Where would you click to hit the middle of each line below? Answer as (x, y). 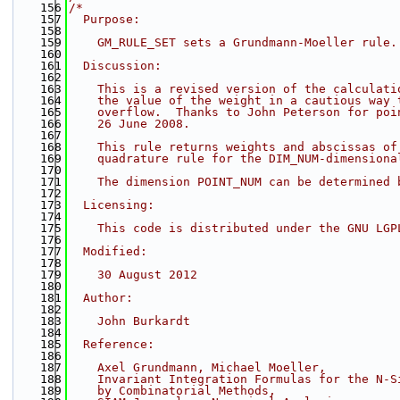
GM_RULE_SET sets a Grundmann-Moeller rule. (233, 42)
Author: (101, 298)
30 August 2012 (133, 275)
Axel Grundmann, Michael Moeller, (197, 367)
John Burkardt (129, 321)
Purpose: (104, 19)
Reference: (112, 344)
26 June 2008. (129, 124)
